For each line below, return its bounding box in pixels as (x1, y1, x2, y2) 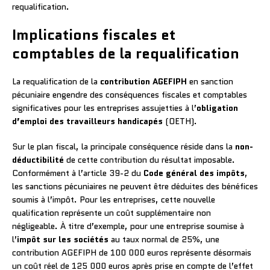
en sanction (187, 75, 233, 87)
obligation (196, 101, 238, 114)
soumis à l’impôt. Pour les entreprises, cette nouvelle (12, 193, 215, 206)
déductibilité (12, 153, 64, 166)
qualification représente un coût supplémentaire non (12, 206, 211, 219)
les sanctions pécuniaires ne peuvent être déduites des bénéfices (12, 180, 258, 192)
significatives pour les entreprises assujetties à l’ (12, 101, 196, 114)
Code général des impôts (143, 166, 245, 179)
